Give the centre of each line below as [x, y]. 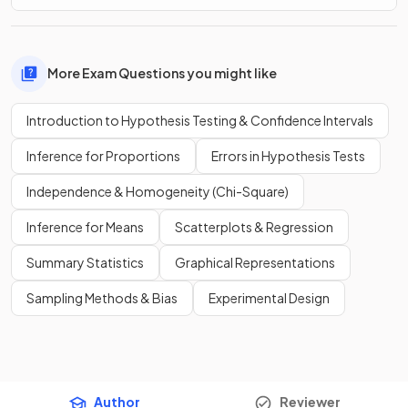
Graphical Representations [255, 262]
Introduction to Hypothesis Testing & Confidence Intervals [200, 120]
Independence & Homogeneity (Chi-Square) [158, 191]
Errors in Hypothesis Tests [288, 155]
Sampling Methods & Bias [102, 297]
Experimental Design [269, 297]
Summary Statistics [85, 262]
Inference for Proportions [103, 155]
